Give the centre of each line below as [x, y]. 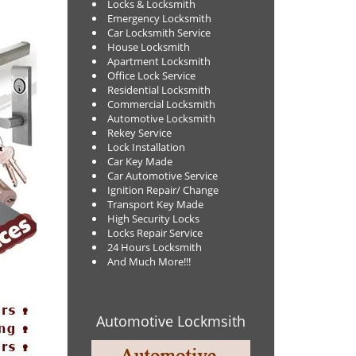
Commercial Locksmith [161, 104]
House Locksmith [149, 47]
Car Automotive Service [162, 176]
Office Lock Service [151, 75]
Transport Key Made [155, 204]
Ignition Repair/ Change [163, 190]
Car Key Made [139, 161]
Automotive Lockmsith [170, 321]
